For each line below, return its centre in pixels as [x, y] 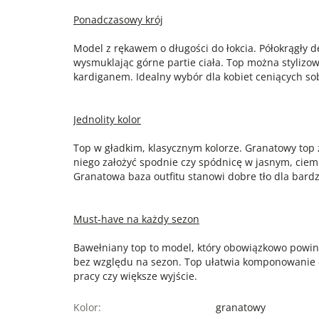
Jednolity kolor [107, 119]
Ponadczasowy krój [118, 20]
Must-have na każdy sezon [136, 219]
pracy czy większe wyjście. [135, 276]
